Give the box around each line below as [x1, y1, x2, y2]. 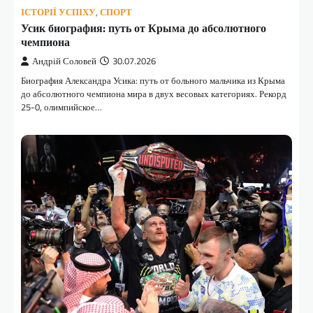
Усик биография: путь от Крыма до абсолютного [21, 20, 266, 37]
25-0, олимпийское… [21, 100, 101, 115]
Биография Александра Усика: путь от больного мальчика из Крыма [21, 73, 285, 88]
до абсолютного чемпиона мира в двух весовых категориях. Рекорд [21, 87, 286, 101]
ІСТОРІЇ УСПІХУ [21, 6, 96, 20]
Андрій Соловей [32, 54, 96, 68]
